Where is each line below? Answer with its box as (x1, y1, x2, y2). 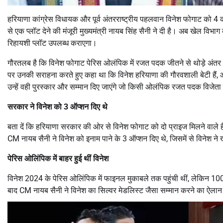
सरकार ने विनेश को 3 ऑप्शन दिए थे (7, 102, 108, 111)
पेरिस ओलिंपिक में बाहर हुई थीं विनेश (7, 153, 109, 163)
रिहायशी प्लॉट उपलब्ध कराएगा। (7, 38, 97, 48)
